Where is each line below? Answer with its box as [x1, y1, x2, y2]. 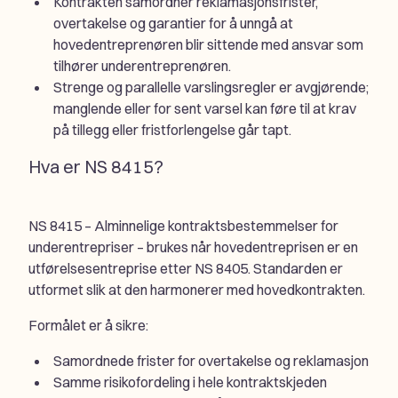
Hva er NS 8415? [28, 155, 163, 179]
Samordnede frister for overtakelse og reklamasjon [53, 352, 369, 370]
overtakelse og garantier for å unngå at [53, 14, 293, 33]
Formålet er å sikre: [28, 316, 148, 335]
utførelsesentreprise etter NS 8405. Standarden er [28, 259, 343, 278]
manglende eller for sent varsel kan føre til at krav [53, 99, 356, 118]
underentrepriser [28, 238, 134, 257]
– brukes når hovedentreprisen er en [134, 238, 358, 257]
